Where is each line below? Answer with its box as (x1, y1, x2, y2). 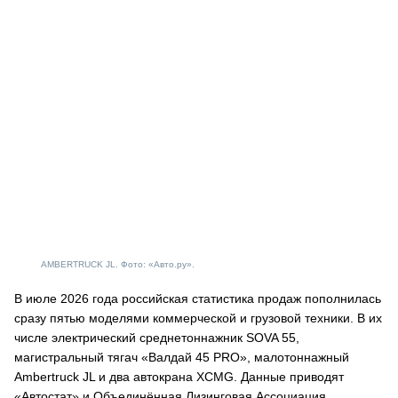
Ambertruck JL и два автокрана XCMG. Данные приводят (14, 370, 344, 384)
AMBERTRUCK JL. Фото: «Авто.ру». (41, 259, 195, 269)
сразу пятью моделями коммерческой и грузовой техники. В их (14, 311, 382, 325)
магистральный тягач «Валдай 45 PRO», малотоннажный (14, 350, 349, 364)
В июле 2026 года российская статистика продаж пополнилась (14, 291, 381, 306)
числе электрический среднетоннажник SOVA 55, (14, 330, 299, 345)
